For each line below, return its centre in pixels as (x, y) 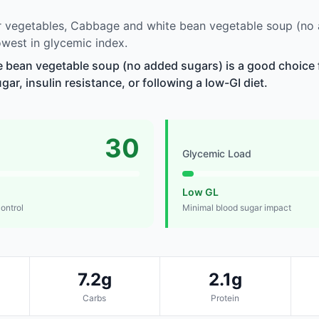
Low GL (200, 192)
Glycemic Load (217, 154)
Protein (225, 298)
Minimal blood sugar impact (237, 208)
